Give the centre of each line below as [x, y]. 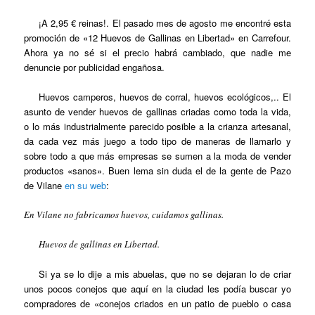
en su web [86, 185]
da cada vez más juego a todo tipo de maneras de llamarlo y [157, 141]
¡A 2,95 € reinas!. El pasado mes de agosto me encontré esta [165, 22]
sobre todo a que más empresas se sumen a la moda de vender [157, 155]
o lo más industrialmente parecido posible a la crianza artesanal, [157, 126]
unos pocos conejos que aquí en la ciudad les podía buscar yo [157, 289]
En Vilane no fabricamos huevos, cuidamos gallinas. [124, 214]
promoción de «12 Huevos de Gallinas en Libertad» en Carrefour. [157, 37]
